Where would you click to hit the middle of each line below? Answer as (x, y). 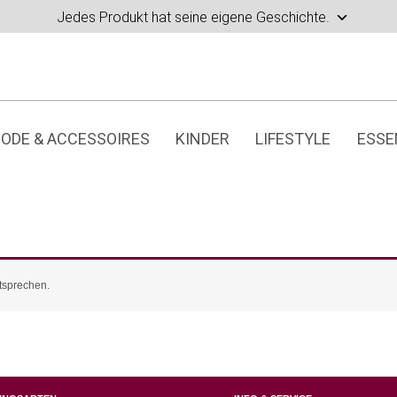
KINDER (202, 139)
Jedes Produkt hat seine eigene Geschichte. (193, 17)
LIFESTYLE (293, 139)
